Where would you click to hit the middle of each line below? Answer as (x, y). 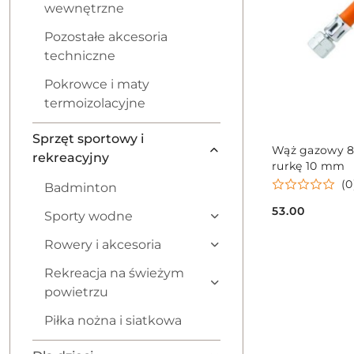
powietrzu (76, 292)
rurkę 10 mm (309, 166)
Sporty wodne (88, 216)
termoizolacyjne (95, 103)
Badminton (81, 188)
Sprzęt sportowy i (88, 139)
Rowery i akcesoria (103, 245)
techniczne (80, 56)
